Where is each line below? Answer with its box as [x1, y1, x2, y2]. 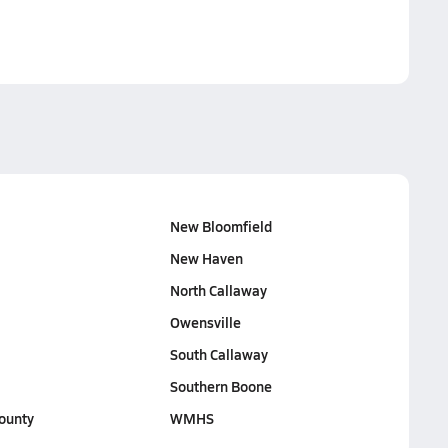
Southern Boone [170, 376, 273, 396]
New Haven [170, 248, 244, 268]
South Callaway [170, 344, 269, 364]
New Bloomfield [170, 216, 273, 236]
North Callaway [170, 280, 268, 300]
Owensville [170, 312, 242, 332]
